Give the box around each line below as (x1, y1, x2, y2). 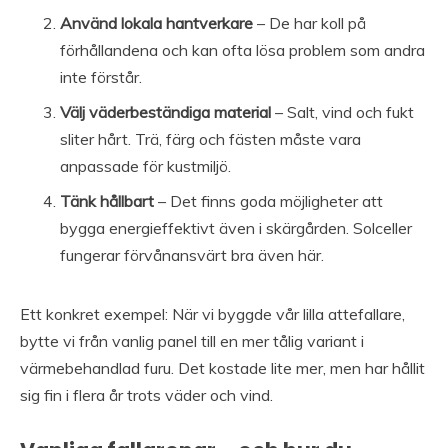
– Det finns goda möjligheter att (154, 190, 383, 211)
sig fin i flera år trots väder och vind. (20, 384, 273, 405)
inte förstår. (60, 66, 142, 87)
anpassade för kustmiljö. (60, 155, 231, 176)
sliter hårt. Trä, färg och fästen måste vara (60, 128, 361, 149)
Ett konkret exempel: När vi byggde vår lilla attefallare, (20, 303, 405, 324)
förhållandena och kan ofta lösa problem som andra (60, 39, 425, 60)
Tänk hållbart (60, 190, 154, 211)
